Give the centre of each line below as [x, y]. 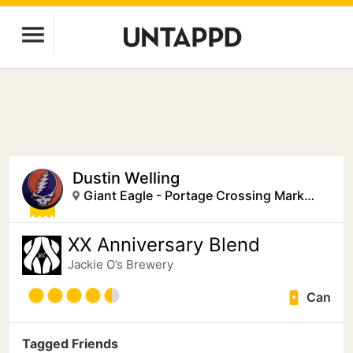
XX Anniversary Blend [164, 245]
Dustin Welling [126, 178]
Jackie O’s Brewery [121, 264]
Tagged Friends [70, 344]
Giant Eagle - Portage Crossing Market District [309, 195]
